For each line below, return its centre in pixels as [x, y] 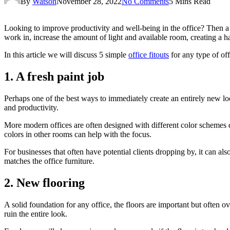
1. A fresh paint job [54, 76]
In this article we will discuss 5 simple [66, 54]
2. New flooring [44, 183]
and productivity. [31, 107]
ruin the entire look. [36, 214]
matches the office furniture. [49, 161]
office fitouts [149, 54]
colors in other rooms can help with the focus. [78, 134]
